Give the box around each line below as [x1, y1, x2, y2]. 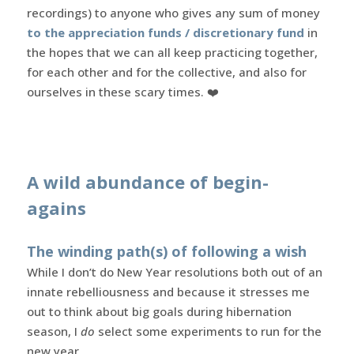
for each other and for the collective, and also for [26, 63, 307, 80]
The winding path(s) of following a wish [26, 241, 307, 261]
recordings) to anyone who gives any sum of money [26, 4, 320, 21]
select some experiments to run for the [94, 322, 322, 339]
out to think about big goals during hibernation [26, 303, 292, 319]
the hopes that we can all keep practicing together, [26, 43, 318, 60]
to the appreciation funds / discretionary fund [26, 24, 304, 40]
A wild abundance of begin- [26, 169, 269, 194]
